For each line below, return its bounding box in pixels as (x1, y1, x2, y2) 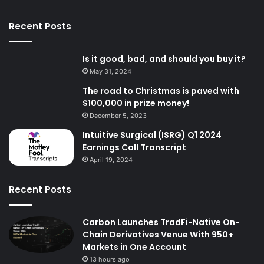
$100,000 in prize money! (82, 97, 189, 109)
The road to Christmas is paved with (82, 84, 239, 97)
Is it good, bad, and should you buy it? (82, 52, 246, 65)
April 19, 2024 (90, 155, 133, 164)
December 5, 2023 (90, 111, 147, 120)
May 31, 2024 (90, 67, 131, 75)
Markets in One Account (82, 240, 186, 253)
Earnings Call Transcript (82, 141, 186, 153)
